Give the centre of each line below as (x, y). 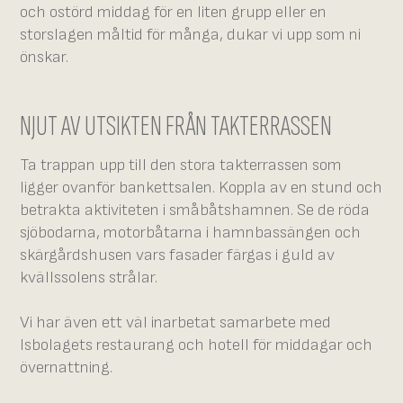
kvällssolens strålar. (89, 277)
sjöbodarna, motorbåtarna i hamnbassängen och (191, 232)
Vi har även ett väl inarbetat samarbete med (176, 322)
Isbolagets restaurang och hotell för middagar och (197, 345)
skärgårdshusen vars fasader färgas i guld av (178, 255)
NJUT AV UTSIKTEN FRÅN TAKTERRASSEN (176, 126)
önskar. (45, 57)
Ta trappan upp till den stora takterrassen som (181, 165)
